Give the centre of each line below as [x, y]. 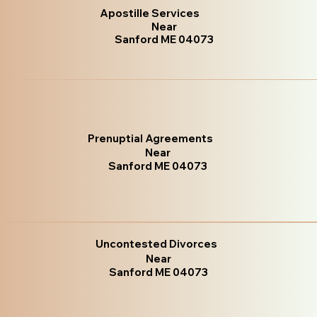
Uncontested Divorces [157, 243]
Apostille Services [149, 13]
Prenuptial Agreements [151, 139]
